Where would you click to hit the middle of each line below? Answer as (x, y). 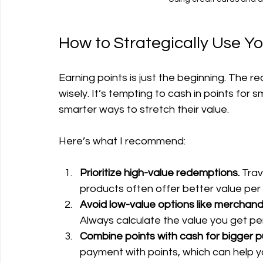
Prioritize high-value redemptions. (160, 173)
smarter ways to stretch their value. (144, 110)
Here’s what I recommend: (122, 141)
